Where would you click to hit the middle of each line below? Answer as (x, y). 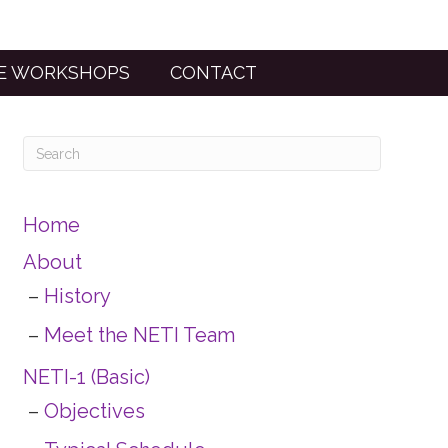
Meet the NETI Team (139, 335)
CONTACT (213, 72)
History (77, 296)
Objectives (94, 411)
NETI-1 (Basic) (86, 377)
